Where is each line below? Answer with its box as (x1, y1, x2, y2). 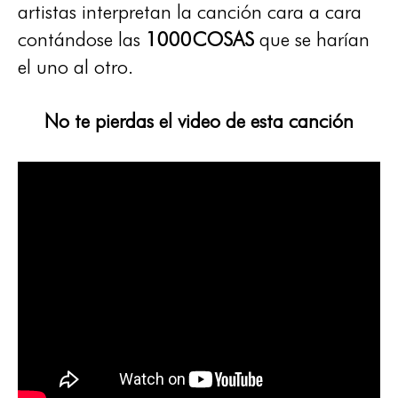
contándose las (18, 28, 146, 51)
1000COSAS (146, 28, 254, 51)
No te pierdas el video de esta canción (44, 109, 354, 132)
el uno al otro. (18, 55, 133, 78)
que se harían (254, 28, 370, 51)
